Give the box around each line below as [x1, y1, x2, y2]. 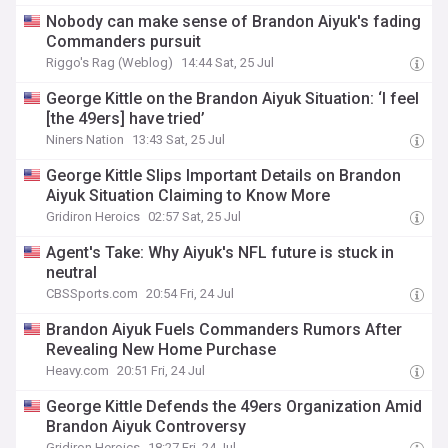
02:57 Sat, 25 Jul [148, 209, 242, 224]
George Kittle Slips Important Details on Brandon [46, 166, 402, 185]
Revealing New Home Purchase [46, 340, 277, 359]
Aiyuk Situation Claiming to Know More [46, 186, 331, 205]
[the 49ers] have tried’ [46, 109, 206, 128]
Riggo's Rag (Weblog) [46, 55, 174, 70]
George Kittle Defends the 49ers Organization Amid [46, 397, 423, 416]
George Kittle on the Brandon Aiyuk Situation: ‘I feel [46, 89, 420, 108]
